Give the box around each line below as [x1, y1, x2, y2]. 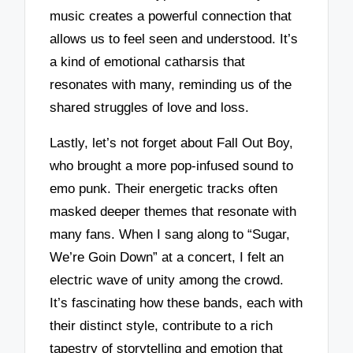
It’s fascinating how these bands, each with [50, 295, 303, 310]
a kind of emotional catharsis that [50, 54, 246, 70]
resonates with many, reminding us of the [50, 77, 292, 93]
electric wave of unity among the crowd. [50, 272, 284, 288]
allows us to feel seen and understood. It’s [50, 32, 299, 47]
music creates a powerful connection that [50, 9, 292, 24]
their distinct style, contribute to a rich [50, 318, 273, 333]
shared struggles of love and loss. [50, 100, 250, 116]
